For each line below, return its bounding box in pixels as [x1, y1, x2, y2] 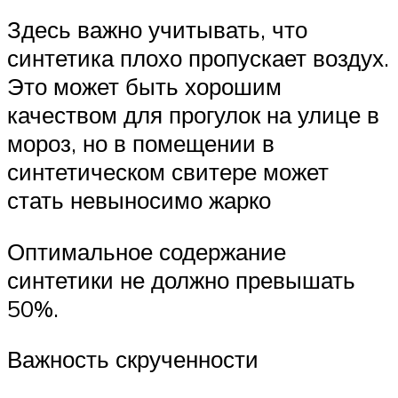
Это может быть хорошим [7, 71, 282, 100]
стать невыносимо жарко [7, 185, 271, 214]
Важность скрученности [7, 345, 259, 374]
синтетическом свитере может [7, 156, 329, 186]
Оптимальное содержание [7, 236, 286, 266]
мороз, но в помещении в [7, 128, 275, 157]
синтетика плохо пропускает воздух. [7, 43, 389, 72]
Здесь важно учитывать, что [7, 14, 307, 44]
